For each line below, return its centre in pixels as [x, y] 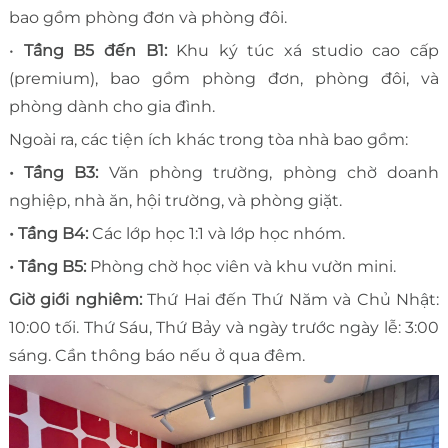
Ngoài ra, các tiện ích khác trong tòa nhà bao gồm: [208, 139]
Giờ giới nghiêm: [78, 299]
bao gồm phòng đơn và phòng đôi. [147, 17]
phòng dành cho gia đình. [111, 106]
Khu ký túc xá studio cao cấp [308, 50]
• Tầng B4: [48, 233]
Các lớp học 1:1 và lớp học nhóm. [216, 233]
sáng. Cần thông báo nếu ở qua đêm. [156, 355]
